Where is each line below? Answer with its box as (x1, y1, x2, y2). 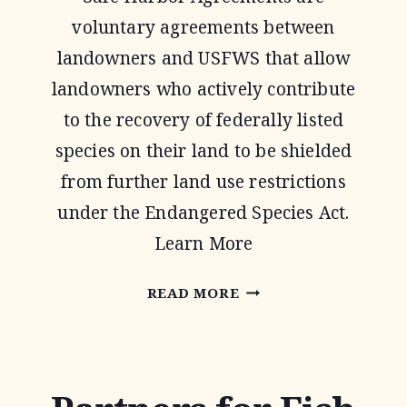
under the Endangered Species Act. (57, 201, 350, 224)
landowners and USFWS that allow (56, 46, 351, 70)
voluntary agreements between (72, 15, 335, 39)
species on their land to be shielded (55, 139, 352, 163)
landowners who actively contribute (51, 77, 356, 101)
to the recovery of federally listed (63, 108, 344, 132)
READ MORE (146, 283, 240, 302)
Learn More (154, 232, 253, 255)
